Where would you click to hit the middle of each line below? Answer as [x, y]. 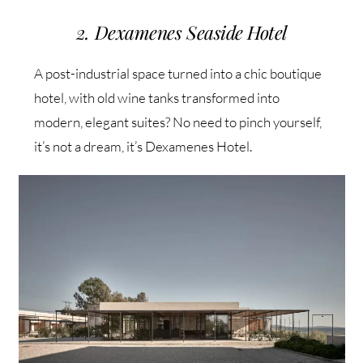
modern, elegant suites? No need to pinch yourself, [178, 122]
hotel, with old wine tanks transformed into [157, 97]
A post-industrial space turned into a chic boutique [178, 73]
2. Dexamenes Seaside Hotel [181, 32]
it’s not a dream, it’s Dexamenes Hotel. [143, 146]
